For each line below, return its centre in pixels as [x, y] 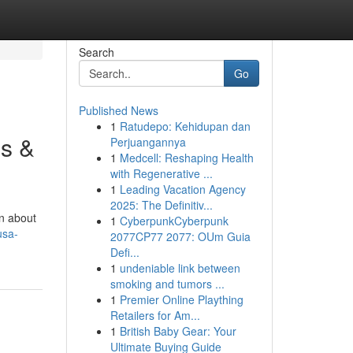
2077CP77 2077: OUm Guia [180, 236]
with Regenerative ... [161, 173]
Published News [118, 110]
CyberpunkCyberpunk [174, 221]
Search [96, 52]
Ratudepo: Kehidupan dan [185, 126]
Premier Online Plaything [181, 299]
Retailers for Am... [155, 315]
